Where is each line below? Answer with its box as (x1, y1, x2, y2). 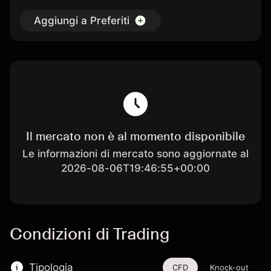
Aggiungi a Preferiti (34, 15, 129, 27)
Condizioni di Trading (10, 223, 169, 244)
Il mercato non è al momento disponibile (25, 129, 245, 143)
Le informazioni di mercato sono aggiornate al (22, 148, 249, 160)
